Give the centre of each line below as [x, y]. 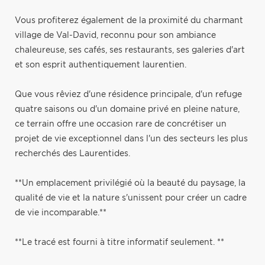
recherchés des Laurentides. [72, 153]
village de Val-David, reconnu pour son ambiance [115, 35]
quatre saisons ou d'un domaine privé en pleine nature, [127, 109]
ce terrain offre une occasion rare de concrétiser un [121, 124]
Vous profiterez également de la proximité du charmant [129, 20]
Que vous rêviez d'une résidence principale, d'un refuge [128, 94]
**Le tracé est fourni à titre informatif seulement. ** [119, 242]
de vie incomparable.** [61, 213]
